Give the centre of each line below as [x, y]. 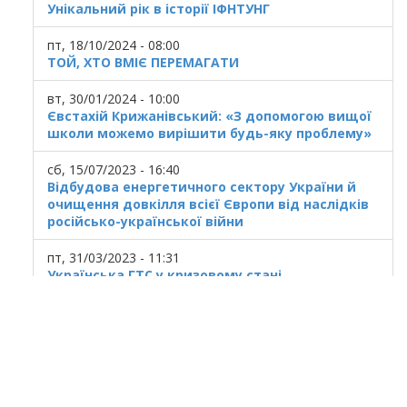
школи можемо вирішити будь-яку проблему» [209, 133]
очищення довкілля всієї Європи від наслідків [208, 203]
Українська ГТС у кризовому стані [164, 274]
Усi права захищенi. [87, 391]
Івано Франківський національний [178, 347]
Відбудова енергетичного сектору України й [202, 186]
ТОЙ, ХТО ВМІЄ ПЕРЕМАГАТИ [143, 62]
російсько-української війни [145, 221]
